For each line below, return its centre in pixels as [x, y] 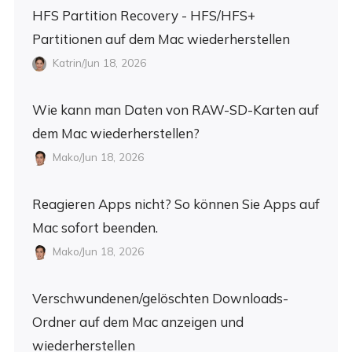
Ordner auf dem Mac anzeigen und [137, 322]
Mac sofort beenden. [95, 228]
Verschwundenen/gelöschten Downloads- [160, 299]
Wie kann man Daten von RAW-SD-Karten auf [175, 110]
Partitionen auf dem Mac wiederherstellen [161, 39]
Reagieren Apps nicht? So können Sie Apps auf [176, 204]
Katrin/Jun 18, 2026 [98, 63]
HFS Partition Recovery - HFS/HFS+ [143, 16]
